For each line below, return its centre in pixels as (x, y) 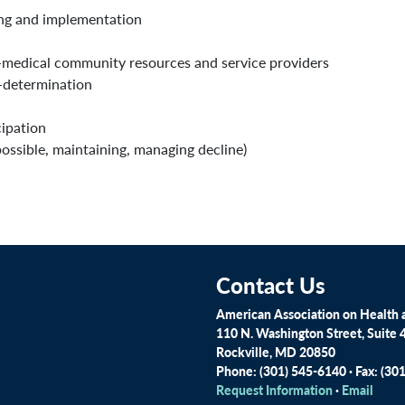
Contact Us (271, 285)
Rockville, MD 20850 (276, 352)
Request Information (274, 390)
